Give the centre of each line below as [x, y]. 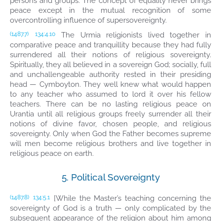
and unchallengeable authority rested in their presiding [110, 74]
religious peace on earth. [52, 153]
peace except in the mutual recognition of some [110, 10]
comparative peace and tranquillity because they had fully [110, 45]
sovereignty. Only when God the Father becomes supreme [110, 134]
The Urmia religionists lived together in [133, 35]
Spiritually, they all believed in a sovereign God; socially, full [110, 65]
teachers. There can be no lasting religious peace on [110, 104]
